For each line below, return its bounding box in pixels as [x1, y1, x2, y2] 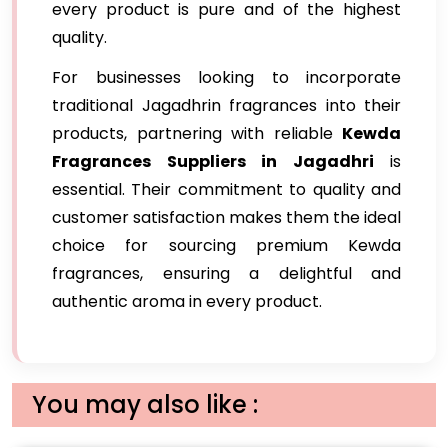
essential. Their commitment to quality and [52, 178, 401, 201]
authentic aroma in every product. [52, 290, 322, 313]
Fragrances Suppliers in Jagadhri [52, 150, 374, 173]
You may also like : [32, 388, 258, 421]
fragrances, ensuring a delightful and [52, 262, 401, 285]
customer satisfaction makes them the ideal [52, 206, 401, 229]
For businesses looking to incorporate [52, 66, 401, 89]
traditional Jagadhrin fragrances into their [52, 94, 401, 117]
